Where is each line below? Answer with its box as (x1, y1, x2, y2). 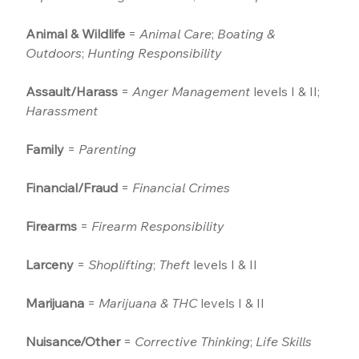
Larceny (26, 256, 75, 273)
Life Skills (256, 333, 313, 350)
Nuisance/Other (26, 333, 121, 350)
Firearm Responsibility (91, 218, 225, 235)
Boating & (217, 26, 279, 42)
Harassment (26, 103, 99, 119)
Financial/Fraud (26, 179, 119, 196)
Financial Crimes (132, 179, 231, 196)
